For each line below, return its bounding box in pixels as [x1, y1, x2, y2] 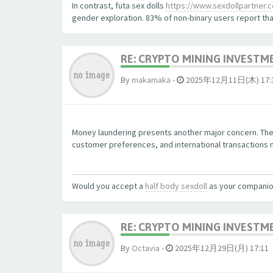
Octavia [132, 243, 160, 253]
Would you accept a [72, 180, 145, 191]
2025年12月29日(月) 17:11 [173, 243, 269, 253]
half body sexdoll [145, 180, 207, 191]
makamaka [132, 74, 171, 85]
